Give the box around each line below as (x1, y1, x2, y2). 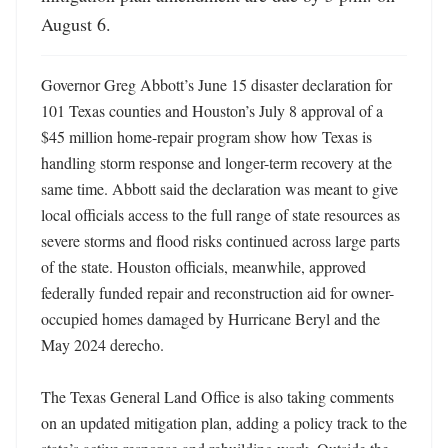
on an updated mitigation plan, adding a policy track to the (41, 412, 407, 433)
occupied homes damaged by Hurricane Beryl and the (41, 308, 380, 329)
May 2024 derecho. (41, 334, 168, 355)
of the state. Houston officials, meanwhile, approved (41, 256, 366, 277)
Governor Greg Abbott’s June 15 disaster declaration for (41, 74, 392, 95)
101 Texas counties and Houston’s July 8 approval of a (41, 100, 383, 121)
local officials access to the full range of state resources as (41, 204, 400, 225)
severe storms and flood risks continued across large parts (41, 230, 400, 251)
